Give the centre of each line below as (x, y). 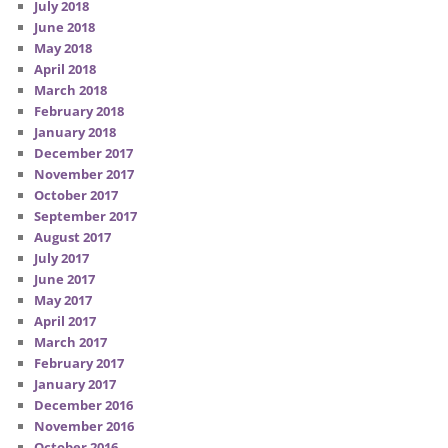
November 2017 (84, 174)
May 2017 (63, 300)
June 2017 (65, 279)
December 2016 (84, 405)
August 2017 (73, 237)
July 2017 (62, 258)
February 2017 (79, 363)
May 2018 (63, 48)
